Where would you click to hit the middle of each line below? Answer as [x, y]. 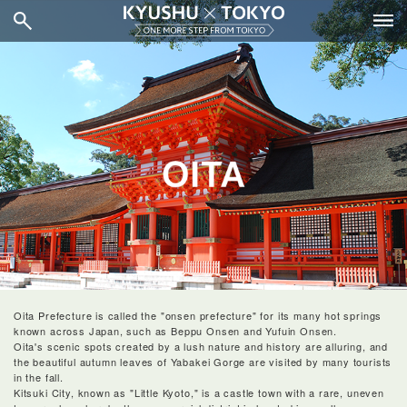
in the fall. [39, 377]
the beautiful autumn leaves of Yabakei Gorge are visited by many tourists [203, 362]
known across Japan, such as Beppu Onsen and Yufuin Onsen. [176, 331]
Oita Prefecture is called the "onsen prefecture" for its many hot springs [198, 316]
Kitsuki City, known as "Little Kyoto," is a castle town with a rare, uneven [199, 393]
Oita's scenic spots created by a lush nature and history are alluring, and [201, 347]
